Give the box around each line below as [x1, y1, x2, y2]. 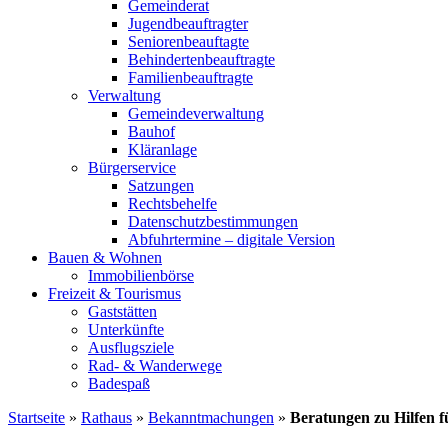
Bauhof [128, 123, 175, 140]
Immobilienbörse [88, 267, 194, 284]
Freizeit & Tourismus [48, 285, 181, 302]
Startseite [8, 409, 65, 426]
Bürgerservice [88, 159, 176, 176]
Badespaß [88, 375, 150, 392]
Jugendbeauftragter [128, 15, 248, 32]
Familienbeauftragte [128, 69, 253, 86]
